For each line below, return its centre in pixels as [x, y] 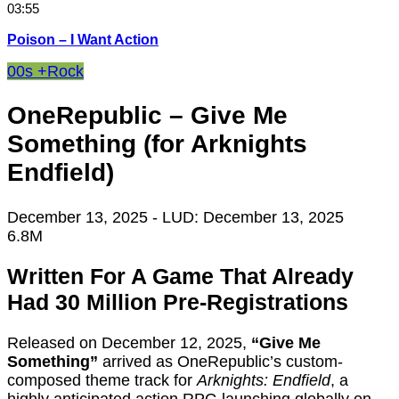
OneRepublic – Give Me [147, 116]
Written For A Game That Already [180, 277]
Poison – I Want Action [83, 40]
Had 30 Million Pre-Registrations [178, 302]
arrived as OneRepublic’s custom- [220, 362]
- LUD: [178, 217]
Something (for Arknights [157, 144]
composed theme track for [102, 381]
